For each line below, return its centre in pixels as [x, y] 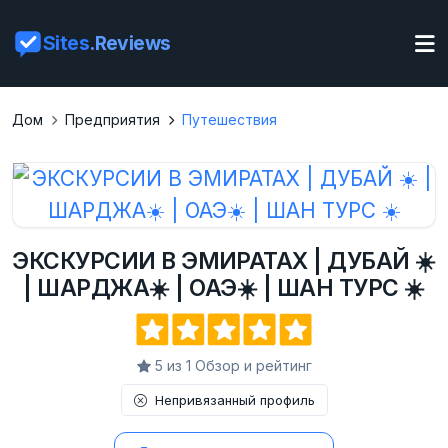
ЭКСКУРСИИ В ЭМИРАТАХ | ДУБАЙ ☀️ [224, 261]
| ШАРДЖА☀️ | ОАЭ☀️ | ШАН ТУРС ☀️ [224, 288]
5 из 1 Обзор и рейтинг [233, 365]
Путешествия [229, 119]
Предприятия [112, 119]
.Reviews [130, 43]
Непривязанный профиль [234, 400]
